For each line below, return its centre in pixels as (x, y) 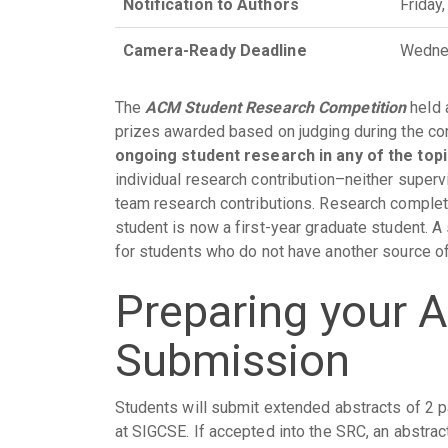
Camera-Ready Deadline (214, 50)
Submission (232, 360)
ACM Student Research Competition (275, 107)
